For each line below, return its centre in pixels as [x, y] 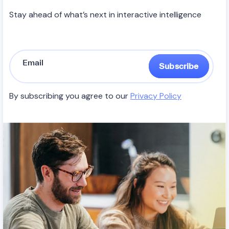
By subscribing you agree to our [70, 96]
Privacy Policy [156, 96]
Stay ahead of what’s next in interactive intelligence [105, 14]
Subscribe [179, 66]
